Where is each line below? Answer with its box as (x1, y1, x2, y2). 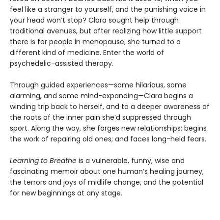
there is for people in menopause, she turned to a (10, 36, 181, 47)
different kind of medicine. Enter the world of (10, 47, 164, 57)
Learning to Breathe (10, 155, 77, 165)
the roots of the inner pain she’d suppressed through (10, 112, 191, 122)
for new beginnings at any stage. (10, 188, 122, 198)
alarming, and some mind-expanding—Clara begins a (10, 90, 193, 101)
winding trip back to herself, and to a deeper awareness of (10, 101, 210, 111)
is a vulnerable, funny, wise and (77, 155, 185, 165)
